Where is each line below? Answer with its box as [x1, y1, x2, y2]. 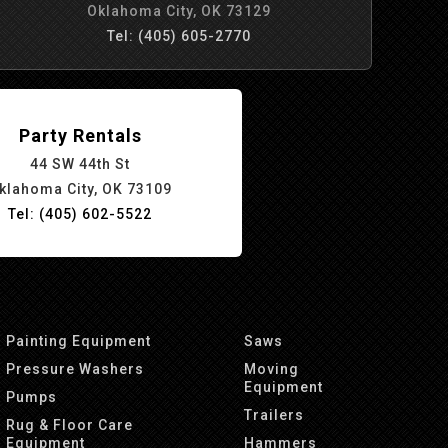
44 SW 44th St [30, 155, 130, 172]
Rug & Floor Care [6, 417, 134, 433]
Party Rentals [18, 124, 142, 146]
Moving [244, 361, 300, 377]
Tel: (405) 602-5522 [8, 205, 152, 222]
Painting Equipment [6, 333, 152, 349]
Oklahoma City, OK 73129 [87, 3, 272, 19]
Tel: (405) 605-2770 [107, 28, 252, 44]
